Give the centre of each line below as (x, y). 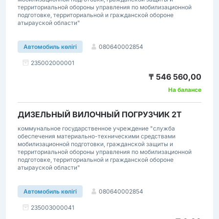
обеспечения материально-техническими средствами (97, 136)
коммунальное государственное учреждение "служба (96, 128)
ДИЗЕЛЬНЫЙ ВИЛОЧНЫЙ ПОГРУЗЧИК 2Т (100, 114)
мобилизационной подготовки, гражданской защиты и (95, 144)
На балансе (185, 90)
